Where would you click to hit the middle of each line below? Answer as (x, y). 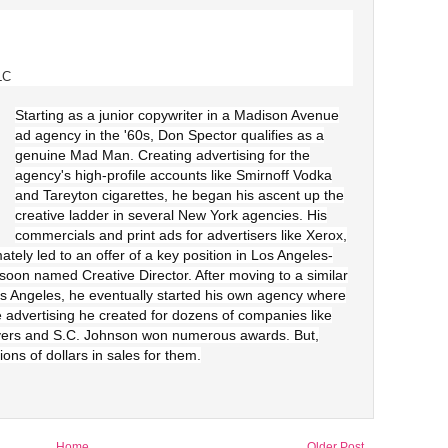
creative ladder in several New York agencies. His (171, 215)
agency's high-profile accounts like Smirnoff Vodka (173, 175)
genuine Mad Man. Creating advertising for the (162, 155)
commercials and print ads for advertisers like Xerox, (181, 235)
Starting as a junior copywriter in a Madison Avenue (177, 115)
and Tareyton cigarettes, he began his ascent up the (179, 195)
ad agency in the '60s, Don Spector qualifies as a (169, 135)
